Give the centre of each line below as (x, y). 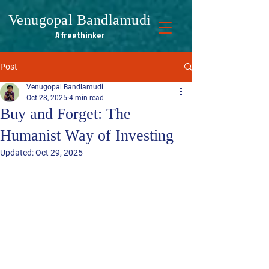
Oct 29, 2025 (59, 153)
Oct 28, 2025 (47, 98)
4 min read (86, 98)
